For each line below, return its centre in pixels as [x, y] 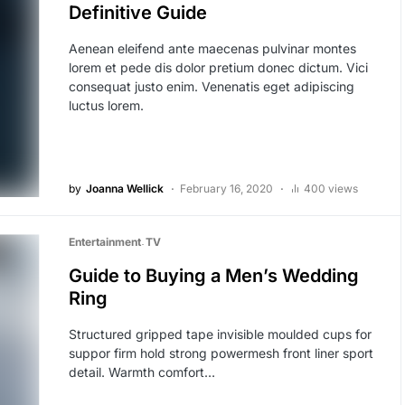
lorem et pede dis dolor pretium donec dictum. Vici [218, 67]
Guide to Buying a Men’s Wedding [213, 276]
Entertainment [104, 242]
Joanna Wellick [124, 189]
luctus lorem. [106, 105]
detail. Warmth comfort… [141, 372]
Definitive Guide [137, 13]
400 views [330, 189]
